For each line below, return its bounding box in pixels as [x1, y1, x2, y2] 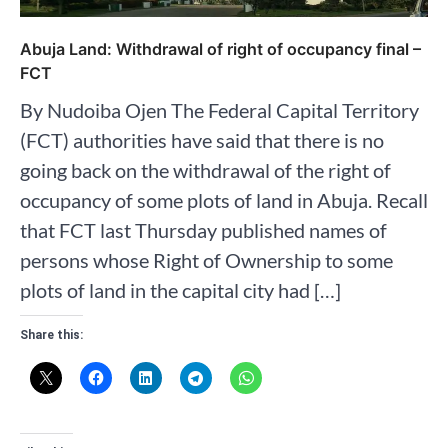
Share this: [20, 327, 83, 342]
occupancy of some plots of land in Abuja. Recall [20, 187, 428, 212]
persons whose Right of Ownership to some [20, 247, 393, 272]
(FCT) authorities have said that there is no [20, 127, 384, 152]
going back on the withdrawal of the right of [20, 157, 391, 182]
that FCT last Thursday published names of [20, 217, 387, 242]
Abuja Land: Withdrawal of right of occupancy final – [20, 38, 421, 59]
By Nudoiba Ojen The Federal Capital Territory [20, 97, 419, 122]
